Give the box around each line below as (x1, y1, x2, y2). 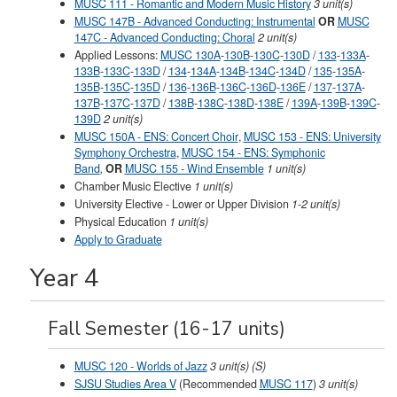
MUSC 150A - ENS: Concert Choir (74, 128, 238, 144)
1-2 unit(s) (291, 196, 340, 212)
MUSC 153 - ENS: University (243, 128, 381, 144)
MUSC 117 (259, 376, 313, 392)
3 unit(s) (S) (209, 358, 266, 374)
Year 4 (29, 261, 99, 295)
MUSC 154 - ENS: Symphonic (181, 144, 325, 160)
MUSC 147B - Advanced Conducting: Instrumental (74, 13, 315, 29)
